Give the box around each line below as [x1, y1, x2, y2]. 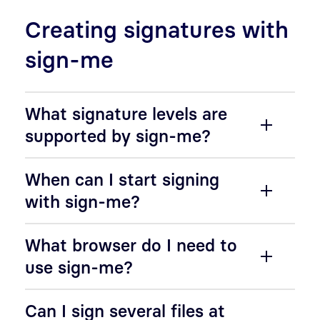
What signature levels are [25, 104, 227, 124]
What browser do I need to [25, 235, 237, 255]
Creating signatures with [25, 16, 289, 43]
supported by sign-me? [25, 126, 211, 146]
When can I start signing [25, 169, 219, 189]
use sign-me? [25, 257, 133, 277]
